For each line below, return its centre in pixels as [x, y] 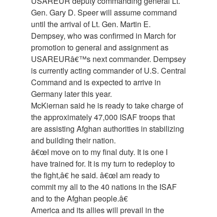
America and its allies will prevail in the [98, 210]
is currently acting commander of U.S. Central [108, 71]
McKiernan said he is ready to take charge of [107, 106]
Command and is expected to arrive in [96, 82]
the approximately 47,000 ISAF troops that [103, 117]
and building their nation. [73, 140]
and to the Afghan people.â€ [79, 199]
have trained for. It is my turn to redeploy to [103, 164]
